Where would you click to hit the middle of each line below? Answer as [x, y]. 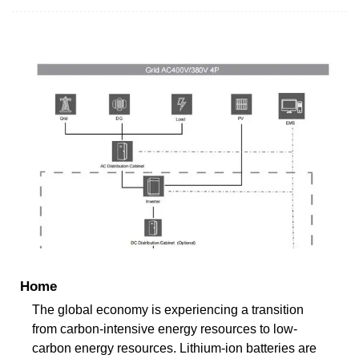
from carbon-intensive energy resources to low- [165, 329]
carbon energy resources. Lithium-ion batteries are [174, 348]
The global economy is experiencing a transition [168, 309]
